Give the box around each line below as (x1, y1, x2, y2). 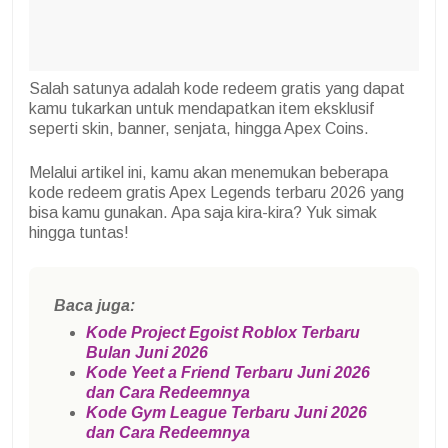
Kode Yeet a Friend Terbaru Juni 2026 (86, 364, 370, 382)
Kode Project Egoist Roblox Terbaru (86, 324, 360, 342)
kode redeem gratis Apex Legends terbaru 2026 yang (29, 184, 404, 202)
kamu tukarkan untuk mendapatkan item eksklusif (29, 100, 374, 118)
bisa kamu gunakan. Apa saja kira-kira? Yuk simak (29, 204, 377, 222)
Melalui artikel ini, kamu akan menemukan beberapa (29, 164, 388, 182)
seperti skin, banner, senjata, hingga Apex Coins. (29, 120, 369, 138)
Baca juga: (54, 297, 135, 315)
